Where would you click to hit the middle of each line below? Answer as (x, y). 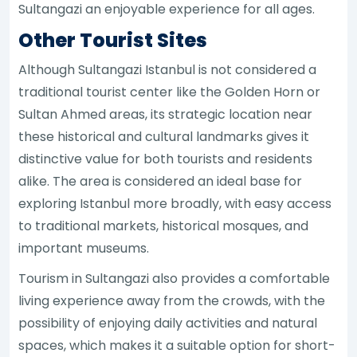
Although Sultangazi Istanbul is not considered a (168, 69)
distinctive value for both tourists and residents (166, 159)
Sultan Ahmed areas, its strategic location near (166, 114)
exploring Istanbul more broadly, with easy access (175, 203)
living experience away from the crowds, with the (172, 300)
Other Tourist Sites (113, 40)
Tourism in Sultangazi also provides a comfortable (175, 278)
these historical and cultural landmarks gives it (164, 136)
